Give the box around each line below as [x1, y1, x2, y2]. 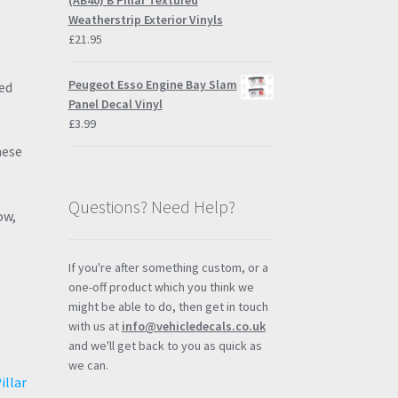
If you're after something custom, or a [68, 259, 268, 275]
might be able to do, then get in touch [68, 298, 268, 314]
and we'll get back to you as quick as [68, 337, 262, 354]
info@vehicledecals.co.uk [121, 317, 266, 334]
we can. [68, 356, 108, 373]
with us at [68, 317, 122, 334]
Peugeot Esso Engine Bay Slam [68, 76, 237, 93]
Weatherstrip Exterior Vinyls [68, 12, 223, 28]
